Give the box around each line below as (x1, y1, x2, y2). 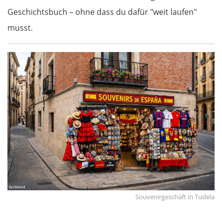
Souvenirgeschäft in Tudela (135, 192, 215, 201)
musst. (7, 22, 33, 33)
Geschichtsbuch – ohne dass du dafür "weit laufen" (7, 6, 197, 17)
